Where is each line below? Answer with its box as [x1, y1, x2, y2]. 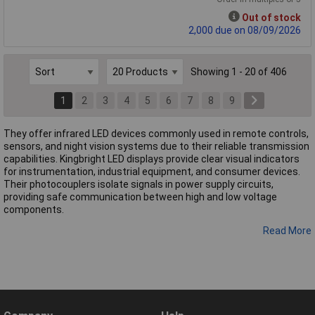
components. [4, 203, 64, 215]
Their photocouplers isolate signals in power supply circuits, [4, 178, 274, 190]
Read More [263, 224, 311, 236]
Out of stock [242, 12, 301, 24]
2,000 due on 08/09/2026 [188, 25, 301, 37]
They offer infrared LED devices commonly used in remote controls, [4, 127, 309, 139]
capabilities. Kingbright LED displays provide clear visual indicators [4, 153, 300, 165]
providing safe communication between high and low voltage [4, 191, 277, 202]
